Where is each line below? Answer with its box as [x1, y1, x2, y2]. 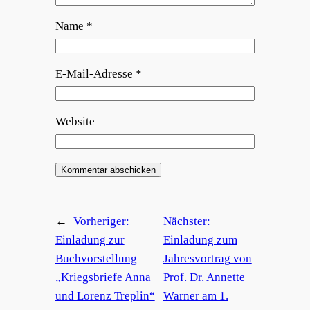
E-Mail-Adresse [55, 67, 136, 81]
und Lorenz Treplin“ [55, 289, 155, 303]
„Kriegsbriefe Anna [55, 271, 151, 284]
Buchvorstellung [55, 252, 137, 266]
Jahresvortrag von [163, 252, 252, 266]
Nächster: [163, 215, 210, 228]
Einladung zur [55, 233, 125, 247]
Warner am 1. [163, 289, 228, 303]
